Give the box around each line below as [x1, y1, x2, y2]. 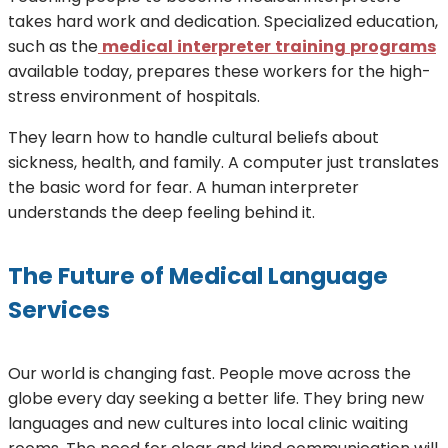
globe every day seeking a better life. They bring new [8, 386, 424, 410]
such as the [8, 34, 98, 58]
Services [8, 293, 110, 326]
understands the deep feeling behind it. [8, 200, 315, 224]
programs [350, 34, 436, 58]
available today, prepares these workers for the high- [8, 59, 431, 83]
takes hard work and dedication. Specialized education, [8, 9, 438, 33]
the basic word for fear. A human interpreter [8, 175, 359, 199]
